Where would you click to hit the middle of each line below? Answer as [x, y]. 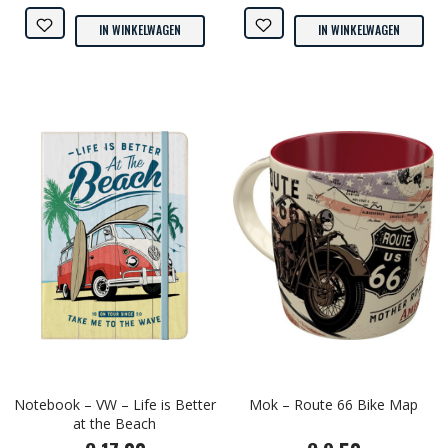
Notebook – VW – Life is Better [114, 405]
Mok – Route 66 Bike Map [333, 405]
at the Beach [114, 424]
